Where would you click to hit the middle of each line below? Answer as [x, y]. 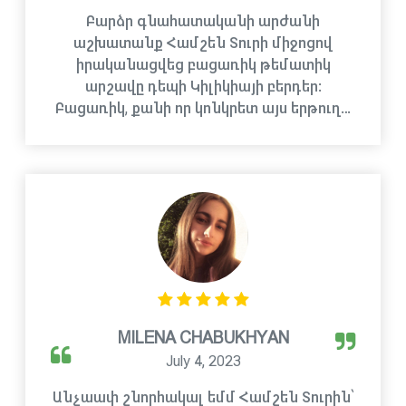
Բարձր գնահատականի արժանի [203, 21]
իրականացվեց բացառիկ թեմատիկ [203, 65]
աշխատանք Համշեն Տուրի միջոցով [203, 43]
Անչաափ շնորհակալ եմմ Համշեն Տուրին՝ [203, 397]
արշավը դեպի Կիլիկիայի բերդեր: [203, 87]
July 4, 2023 [203, 361]
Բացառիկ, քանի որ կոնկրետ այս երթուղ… [203, 108]
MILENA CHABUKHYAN [203, 338]
